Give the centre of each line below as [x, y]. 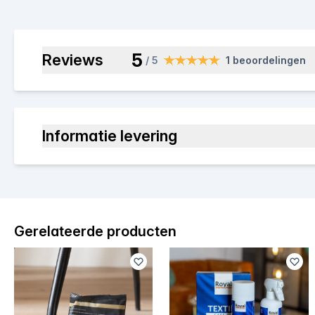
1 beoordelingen [266, 60]
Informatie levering [110, 136]
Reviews [73, 60]
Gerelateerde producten [95, 231]
